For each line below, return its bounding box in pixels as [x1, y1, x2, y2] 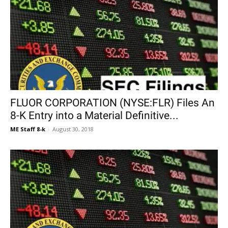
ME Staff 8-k [10, 125, 45, 133]
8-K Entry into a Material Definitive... [10, 109, 179, 122]
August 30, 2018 [52, 125, 94, 133]
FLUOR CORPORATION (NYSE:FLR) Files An [10, 97, 215, 109]
